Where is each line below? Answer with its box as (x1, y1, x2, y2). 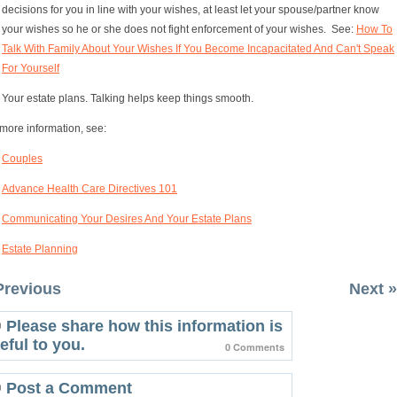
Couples (2, 152, 43, 165)
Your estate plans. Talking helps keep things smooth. (2, 91, 256, 105)
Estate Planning (2, 242, 78, 255)
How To (356, 22, 393, 35)
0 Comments (225, 339, 284, 354)
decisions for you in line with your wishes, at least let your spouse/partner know (2, 3, 379, 16)
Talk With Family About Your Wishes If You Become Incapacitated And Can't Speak (2, 42, 394, 55)
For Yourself (2, 61, 59, 74)
